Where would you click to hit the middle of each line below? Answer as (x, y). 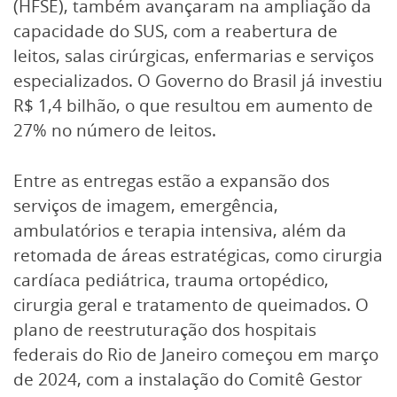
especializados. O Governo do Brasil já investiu (198, 80)
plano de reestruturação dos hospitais (165, 329)
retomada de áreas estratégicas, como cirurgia (198, 255)
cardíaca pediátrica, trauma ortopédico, (171, 280)
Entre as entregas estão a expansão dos (171, 180)
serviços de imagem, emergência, (146, 205)
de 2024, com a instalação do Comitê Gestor (188, 379)
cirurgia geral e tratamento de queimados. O (191, 304)
